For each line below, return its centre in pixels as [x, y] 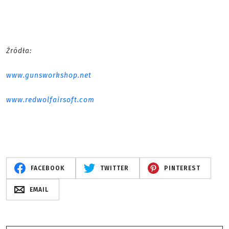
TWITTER [114, 168]
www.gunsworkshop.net [49, 75]
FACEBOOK [48, 168]
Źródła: [19, 51]
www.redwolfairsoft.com [50, 100]
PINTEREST [182, 168]
